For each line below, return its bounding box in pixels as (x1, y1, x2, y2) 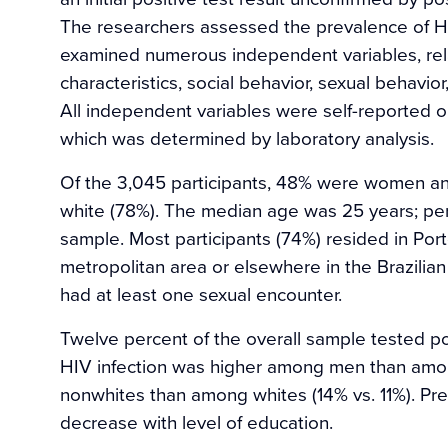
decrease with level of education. (60, 407, 333, 435)
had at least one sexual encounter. (60, 279, 342, 307)
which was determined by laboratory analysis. (60, 123, 434, 151)
